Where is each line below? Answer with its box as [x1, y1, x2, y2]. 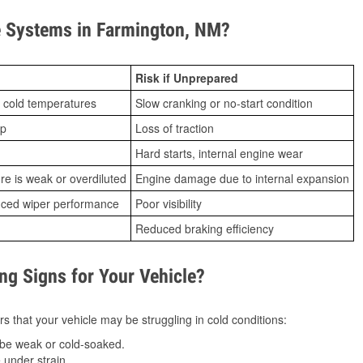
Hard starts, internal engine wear [135, 145, 303, 162]
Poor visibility [135, 195, 202, 212]
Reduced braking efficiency [135, 220, 274, 237]
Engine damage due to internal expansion [135, 170, 349, 187]
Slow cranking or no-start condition [135, 95, 313, 112]
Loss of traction [135, 120, 214, 137]
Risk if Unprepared [135, 70, 238, 87]
